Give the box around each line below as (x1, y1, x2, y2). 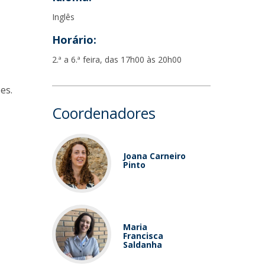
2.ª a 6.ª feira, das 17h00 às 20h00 (52, 54, 182, 65)
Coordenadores (52, 103, 156, 123)
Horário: (52, 33, 97, 47)
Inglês (52, 11, 75, 22)
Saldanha (123, 239, 163, 250)
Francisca (123, 230, 164, 241)
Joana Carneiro (123, 150, 186, 161)
